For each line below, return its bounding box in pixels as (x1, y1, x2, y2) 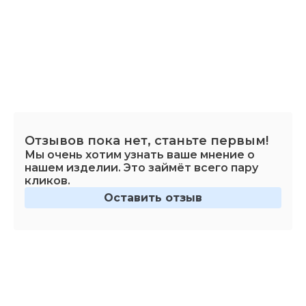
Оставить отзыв (104, 191, 202, 204)
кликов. (25, 173, 70, 187)
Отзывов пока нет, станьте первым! (25, 133, 268, 148)
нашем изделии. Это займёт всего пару (25, 161, 258, 174)
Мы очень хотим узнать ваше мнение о (25, 148, 255, 161)
